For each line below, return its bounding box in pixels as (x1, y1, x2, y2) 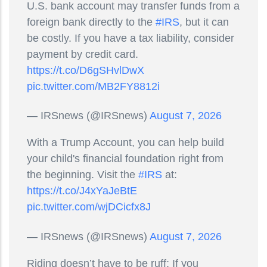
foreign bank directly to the (27, 15, 156, 28)
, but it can (179, 15, 229, 28)
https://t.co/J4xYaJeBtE (27, 185, 137, 197)
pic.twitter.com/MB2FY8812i (27, 80, 160, 92)
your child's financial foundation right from (27, 153, 223, 165)
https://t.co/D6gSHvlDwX (27, 64, 144, 76)
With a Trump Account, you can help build (27, 136, 224, 149)
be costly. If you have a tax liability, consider (27, 32, 234, 44)
